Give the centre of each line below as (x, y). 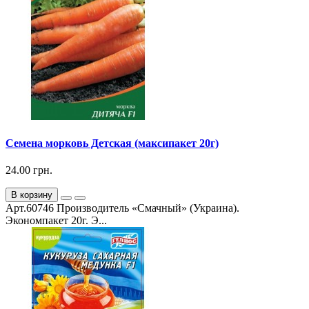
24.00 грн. (29, 170)
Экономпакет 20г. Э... (56, 221)
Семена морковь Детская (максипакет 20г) (112, 143)
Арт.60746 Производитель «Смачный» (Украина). (122, 208)
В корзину (32, 195)
